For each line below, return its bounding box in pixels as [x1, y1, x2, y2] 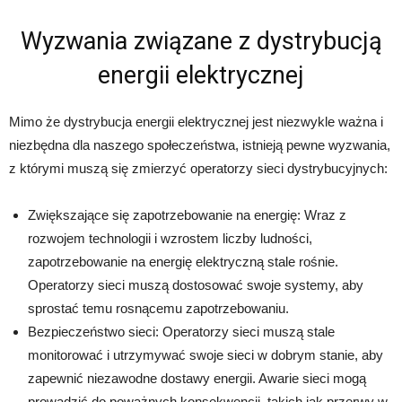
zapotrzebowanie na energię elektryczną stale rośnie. [28, 253, 338, 269]
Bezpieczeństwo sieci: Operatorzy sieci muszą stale [28, 323, 335, 339]
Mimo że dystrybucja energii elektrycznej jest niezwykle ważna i [9, 113, 383, 129]
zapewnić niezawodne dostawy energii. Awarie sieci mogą [28, 370, 366, 386]
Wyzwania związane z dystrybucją [20, 26, 382, 56]
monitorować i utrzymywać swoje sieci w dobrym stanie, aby [28, 346, 383, 363]
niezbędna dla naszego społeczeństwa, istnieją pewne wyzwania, [9, 136, 390, 153]
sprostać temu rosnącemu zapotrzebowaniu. [28, 300, 289, 316]
